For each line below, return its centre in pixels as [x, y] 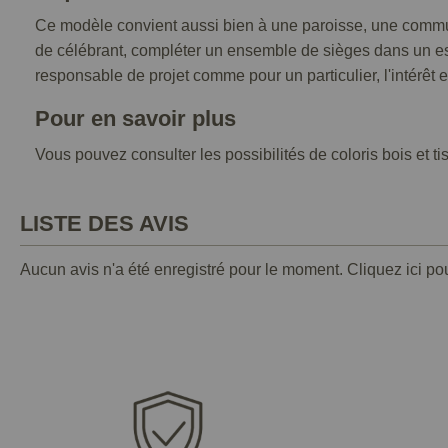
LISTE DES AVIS [104, 223]
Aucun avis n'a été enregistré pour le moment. [183, 269]
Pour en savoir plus [135, 118]
